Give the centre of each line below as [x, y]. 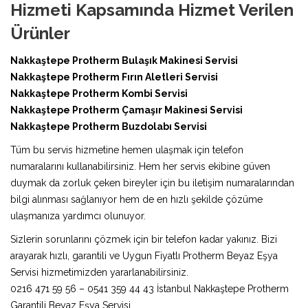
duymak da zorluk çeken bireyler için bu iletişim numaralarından [152, 183]
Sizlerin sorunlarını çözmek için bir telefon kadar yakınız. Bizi [144, 239]
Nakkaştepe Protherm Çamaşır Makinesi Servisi [126, 110]
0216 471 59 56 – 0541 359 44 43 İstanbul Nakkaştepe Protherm [150, 288]
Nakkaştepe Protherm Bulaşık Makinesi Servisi [124, 60]
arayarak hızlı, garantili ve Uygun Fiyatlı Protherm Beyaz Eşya [144, 255]
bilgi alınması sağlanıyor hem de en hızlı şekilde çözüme [136, 199]
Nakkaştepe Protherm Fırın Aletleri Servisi [114, 77]
